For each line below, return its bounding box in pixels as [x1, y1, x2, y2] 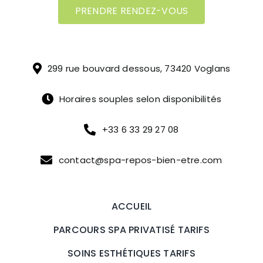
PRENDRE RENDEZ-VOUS [75, 4, 188, 18]
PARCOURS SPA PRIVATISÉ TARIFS [53, 223, 210, 237]
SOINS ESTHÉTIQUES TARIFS [68, 247, 195, 261]
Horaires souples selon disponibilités [59, 93, 222, 106]
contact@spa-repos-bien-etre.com [58, 154, 222, 167]
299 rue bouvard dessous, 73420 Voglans [47, 62, 231, 75]
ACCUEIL [111, 200, 152, 214]
